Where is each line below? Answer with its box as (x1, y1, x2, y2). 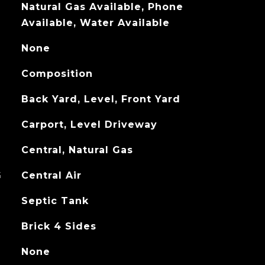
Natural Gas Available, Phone (21, 1, 183, 12)
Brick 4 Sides (21, 221, 96, 232)
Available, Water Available (21, 17, 170, 28)
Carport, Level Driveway (21, 119, 157, 130)
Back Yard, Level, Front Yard (21, 93, 180, 105)
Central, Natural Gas (21, 144, 133, 156)
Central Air (21, 170, 82, 181)
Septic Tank (21, 195, 89, 206)
